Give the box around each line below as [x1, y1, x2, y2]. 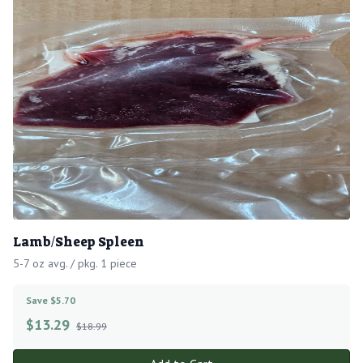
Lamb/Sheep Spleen [13, 233, 144, 250]
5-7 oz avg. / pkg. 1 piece [13, 255, 137, 271]
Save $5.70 [26, 293, 75, 306]
